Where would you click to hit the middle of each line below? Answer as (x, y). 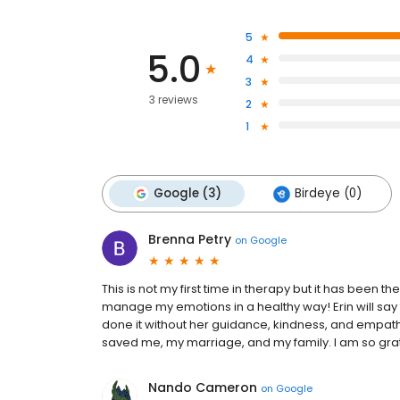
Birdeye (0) (328, 193)
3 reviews (173, 100)
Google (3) (187, 193)
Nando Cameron (203, 387)
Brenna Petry (190, 239)
